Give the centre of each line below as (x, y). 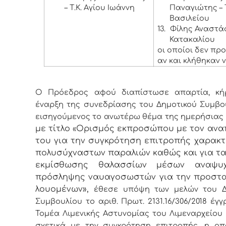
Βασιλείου (189, 18)
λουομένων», (65, 189)
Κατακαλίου (192, 40)
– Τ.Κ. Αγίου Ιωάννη (100, 8)
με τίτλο (54, 128)
